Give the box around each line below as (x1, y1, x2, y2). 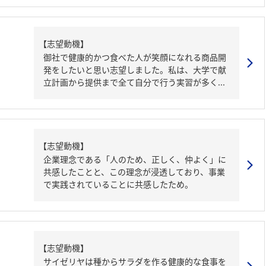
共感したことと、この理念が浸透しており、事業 (43, 166, 225, 178)
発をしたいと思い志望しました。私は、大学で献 (43, 64, 226, 75)
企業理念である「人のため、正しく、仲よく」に (43, 153, 226, 165)
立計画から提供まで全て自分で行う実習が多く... (43, 76, 225, 88)
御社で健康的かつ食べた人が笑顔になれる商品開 (43, 51, 226, 63)
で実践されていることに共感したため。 (43, 178, 193, 190)
